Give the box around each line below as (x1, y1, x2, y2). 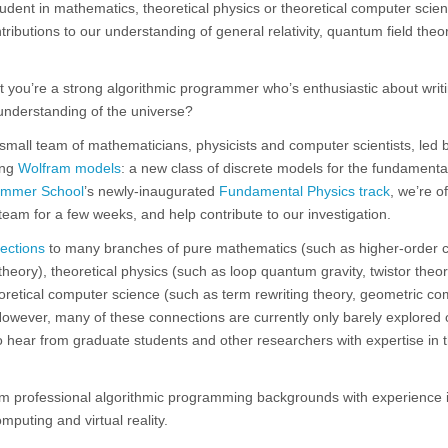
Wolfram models (18, 160, 121, 176)
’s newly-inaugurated (84, 183, 219, 199)
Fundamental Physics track (219, 183, 390, 199)
